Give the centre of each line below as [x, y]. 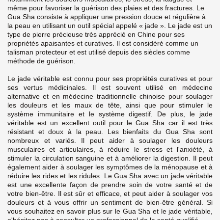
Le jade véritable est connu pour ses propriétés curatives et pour [110, 79]
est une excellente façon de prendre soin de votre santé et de [110, 185]
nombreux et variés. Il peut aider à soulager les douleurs [110, 141]
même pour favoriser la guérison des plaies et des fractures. [102, 8]
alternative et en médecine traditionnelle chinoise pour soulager [110, 96]
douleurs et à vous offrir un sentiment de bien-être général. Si [110, 203]
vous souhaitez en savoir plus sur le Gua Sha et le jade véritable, [110, 211]
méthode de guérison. [42, 61]
